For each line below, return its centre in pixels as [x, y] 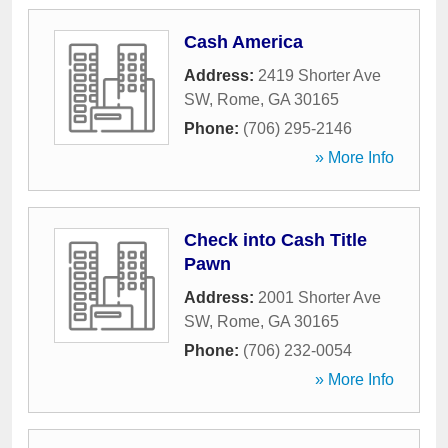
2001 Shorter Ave [319, 297]
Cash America [243, 42]
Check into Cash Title [275, 240]
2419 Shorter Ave [319, 75]
